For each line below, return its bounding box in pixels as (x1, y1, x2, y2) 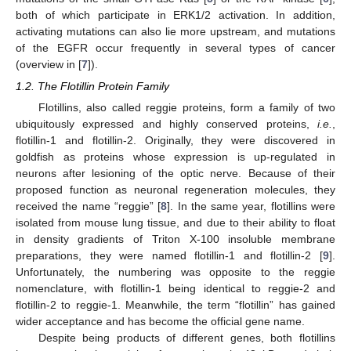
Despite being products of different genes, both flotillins (38, 331, 335, 344)
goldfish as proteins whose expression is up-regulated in (16, 150, 335, 163)
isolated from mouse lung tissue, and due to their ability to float (16, 215, 335, 229)
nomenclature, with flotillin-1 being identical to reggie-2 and (16, 281, 335, 295)
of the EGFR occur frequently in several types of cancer (16, 41, 335, 54)
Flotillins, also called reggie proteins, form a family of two (38, 100, 335, 114)
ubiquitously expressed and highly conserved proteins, (16, 117, 317, 130)
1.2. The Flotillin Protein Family (16, 79, 169, 92)
